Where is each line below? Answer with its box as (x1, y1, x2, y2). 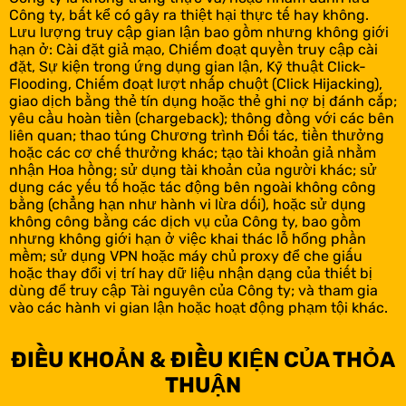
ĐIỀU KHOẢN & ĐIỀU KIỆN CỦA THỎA (11, 347, 395, 372)
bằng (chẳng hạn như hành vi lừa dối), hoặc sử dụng (9, 196, 366, 213)
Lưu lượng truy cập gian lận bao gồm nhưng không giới (9, 24, 389, 41)
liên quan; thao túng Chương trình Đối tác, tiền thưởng (9, 127, 384, 144)
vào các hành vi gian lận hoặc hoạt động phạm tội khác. (9, 299, 388, 316)
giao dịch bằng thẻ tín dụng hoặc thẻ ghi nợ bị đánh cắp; (9, 92, 397, 110)
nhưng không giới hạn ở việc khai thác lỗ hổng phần (9, 230, 366, 247)
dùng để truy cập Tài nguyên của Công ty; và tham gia (9, 282, 378, 299)
